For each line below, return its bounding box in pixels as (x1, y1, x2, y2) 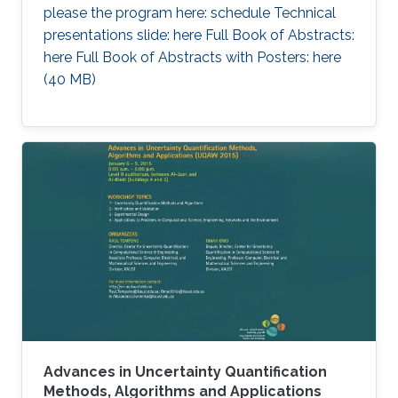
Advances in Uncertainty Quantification (44, 362, 327, 380)
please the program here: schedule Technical (44, 4, 336, 21)
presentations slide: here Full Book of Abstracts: (44, 27, 354, 44)
